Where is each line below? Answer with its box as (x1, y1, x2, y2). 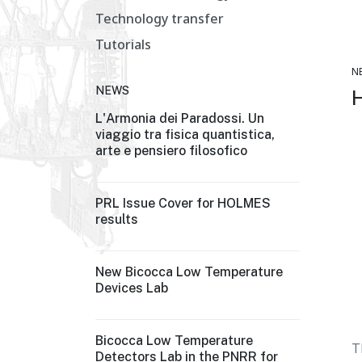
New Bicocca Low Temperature (95, 264, 283, 280)
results (95, 212, 138, 227)
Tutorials (95, 35, 151, 54)
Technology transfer (95, 9, 224, 28)
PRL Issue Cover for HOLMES (95, 196, 271, 211)
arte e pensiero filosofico (95, 143, 247, 158)
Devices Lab (95, 280, 168, 296)
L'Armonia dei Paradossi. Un (95, 111, 264, 126)
